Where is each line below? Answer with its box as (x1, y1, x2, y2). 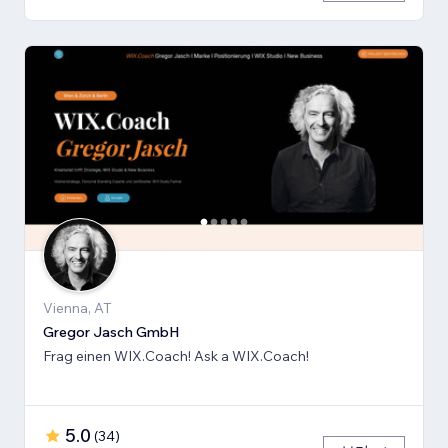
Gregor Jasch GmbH (43, 323, 180, 342)
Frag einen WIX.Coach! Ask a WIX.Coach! (43, 347, 309, 366)
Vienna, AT (43, 299, 112, 318)
